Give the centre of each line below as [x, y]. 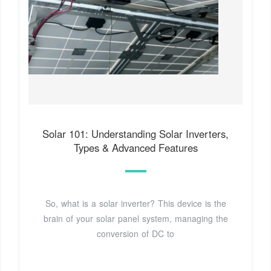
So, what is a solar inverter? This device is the [135, 204]
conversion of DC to [135, 234]
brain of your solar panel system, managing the [135, 219]
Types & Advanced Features [135, 148]
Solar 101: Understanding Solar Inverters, [135, 134]
